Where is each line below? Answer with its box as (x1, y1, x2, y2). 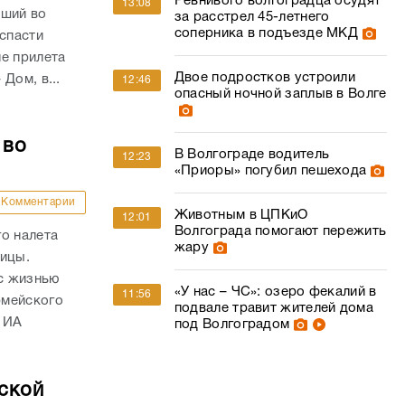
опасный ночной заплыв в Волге (174, 88, 387, 100)
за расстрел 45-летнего (174, 11, 330, 24)
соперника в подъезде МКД (174, 27, 359, 40)
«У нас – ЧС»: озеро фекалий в (174, 286, 377, 298)
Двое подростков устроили (174, 71, 356, 84)
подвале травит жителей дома (174, 302, 373, 315)
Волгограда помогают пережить (174, 225, 387, 238)
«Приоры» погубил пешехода (174, 165, 367, 177)
